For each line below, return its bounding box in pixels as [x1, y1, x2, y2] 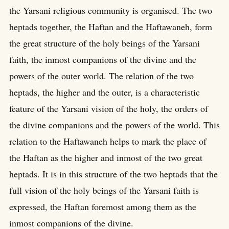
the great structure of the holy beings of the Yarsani [9, 36, 200, 49]
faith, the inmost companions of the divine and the [9, 53, 196, 65]
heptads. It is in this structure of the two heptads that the [9, 167, 218, 180]
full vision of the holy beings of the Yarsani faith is [9, 184, 199, 196]
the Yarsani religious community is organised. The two [9, 4, 212, 16]
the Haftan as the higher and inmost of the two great [9, 151, 202, 164]
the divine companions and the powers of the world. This [9, 118, 220, 131]
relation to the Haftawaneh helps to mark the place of [9, 134, 207, 147]
